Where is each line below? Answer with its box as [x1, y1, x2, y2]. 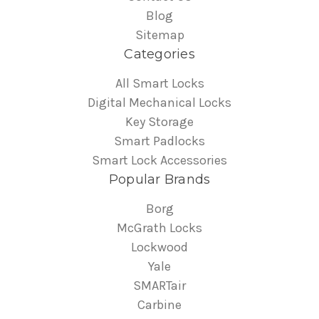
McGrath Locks [117, 220, 202, 236]
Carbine [137, 297, 182, 313]
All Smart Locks [115, 75, 204, 92]
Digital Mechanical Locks [88, 95, 231, 111]
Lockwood [131, 239, 188, 256]
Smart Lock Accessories [92, 152, 227, 169]
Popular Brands [108, 172, 211, 188]
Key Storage [125, 114, 194, 130]
